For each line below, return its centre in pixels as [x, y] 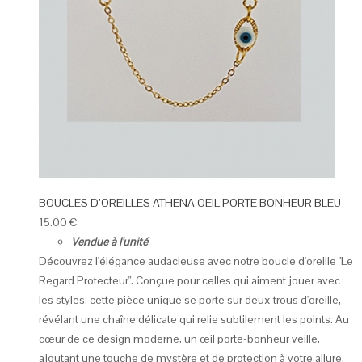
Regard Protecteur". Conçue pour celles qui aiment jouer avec [189, 281]
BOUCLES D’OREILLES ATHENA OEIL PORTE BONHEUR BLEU [190, 203]
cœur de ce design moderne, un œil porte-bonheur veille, [179, 339]
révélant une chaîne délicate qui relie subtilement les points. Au [194, 320]
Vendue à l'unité [109, 242]
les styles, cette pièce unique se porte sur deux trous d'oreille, [190, 300]
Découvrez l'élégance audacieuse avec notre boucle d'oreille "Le [196, 261]
